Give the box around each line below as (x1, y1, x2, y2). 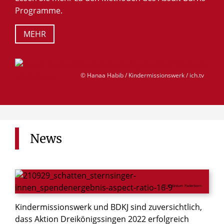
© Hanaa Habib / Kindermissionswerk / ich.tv (80, 71, 204, 80)
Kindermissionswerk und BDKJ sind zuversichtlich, (15, 201, 202, 212)
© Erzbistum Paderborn (163, 183, 201, 188)
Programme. (15, 5, 62, 16)
